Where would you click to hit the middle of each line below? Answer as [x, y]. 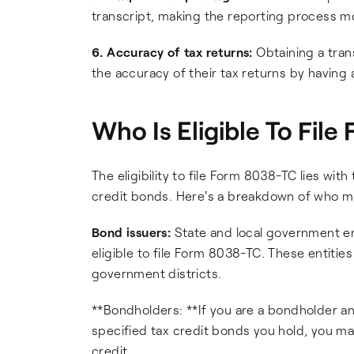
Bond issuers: [132, 232]
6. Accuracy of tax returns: [172, 52]
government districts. [157, 273]
